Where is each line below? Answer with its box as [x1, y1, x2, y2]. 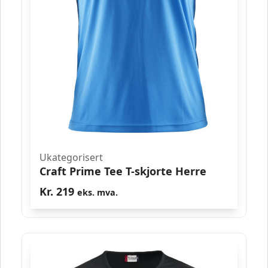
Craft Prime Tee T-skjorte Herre [39, 164, 206, 179]
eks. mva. [77, 187, 118, 199]
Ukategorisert [39, 151, 103, 165]
